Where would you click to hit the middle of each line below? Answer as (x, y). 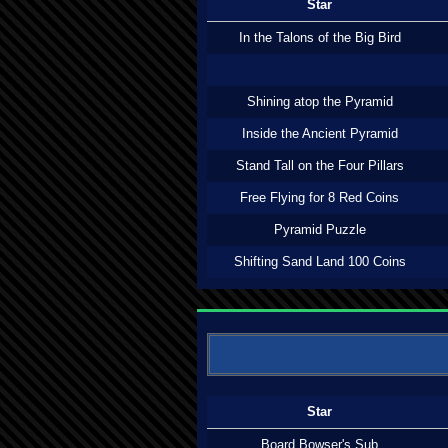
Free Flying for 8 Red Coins (319, 197)
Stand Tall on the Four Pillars (319, 165)
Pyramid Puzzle (319, 229)
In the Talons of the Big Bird (319, 37)
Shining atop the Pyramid (319, 101)
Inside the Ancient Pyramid (319, 133)
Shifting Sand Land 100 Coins (319, 261)
